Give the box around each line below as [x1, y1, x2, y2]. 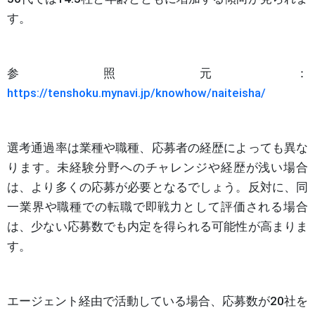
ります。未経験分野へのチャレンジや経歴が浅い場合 [7, 160, 308, 174]
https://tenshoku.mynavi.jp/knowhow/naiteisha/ [7, 85, 266, 100]
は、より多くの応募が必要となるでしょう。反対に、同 [7, 179, 308, 194]
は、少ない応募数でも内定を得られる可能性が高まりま [7, 219, 308, 233]
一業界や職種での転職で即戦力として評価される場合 [7, 199, 308, 214]
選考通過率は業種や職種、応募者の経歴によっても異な [7, 140, 308, 155]
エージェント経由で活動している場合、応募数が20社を [7, 293, 308, 308]
